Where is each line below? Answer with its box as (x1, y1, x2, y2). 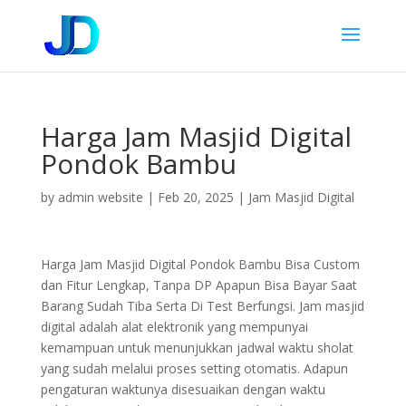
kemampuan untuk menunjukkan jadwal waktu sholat (40, 339, 353, 356)
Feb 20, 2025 (157, 188, 234, 206)
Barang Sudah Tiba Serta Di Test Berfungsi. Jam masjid (40, 297, 364, 314)
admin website (57, 188, 143, 206)
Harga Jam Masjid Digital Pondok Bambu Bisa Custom (40, 256, 360, 273)
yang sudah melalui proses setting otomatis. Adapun (40, 360, 348, 377)
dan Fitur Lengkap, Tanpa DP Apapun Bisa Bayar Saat (40, 276, 357, 294)
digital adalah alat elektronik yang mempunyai (40, 318, 308, 335)
